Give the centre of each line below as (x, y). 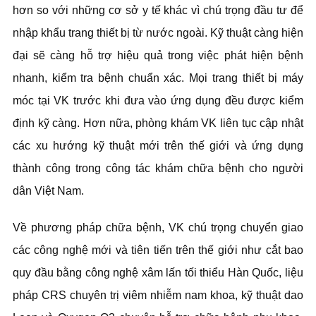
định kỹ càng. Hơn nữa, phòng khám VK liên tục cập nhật (158, 123)
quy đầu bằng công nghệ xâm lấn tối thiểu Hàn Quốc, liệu (158, 273)
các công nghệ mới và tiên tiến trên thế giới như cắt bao (158, 250)
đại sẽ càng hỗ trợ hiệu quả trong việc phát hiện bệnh (158, 55)
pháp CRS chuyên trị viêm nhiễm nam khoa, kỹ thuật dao (158, 295)
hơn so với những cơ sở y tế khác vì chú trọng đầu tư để (158, 10)
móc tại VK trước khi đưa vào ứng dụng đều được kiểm (158, 101)
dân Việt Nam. (50, 191)
